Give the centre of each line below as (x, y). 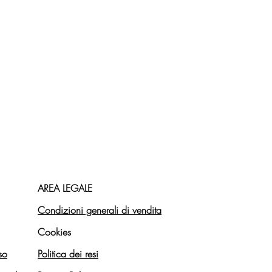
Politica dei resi (68, 253)
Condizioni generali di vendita (100, 210)
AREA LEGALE (65, 188)
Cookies (54, 232)
